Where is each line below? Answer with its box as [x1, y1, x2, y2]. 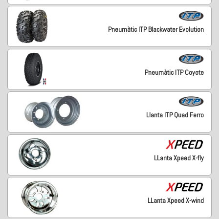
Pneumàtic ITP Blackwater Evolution [108, 25, 204, 34]
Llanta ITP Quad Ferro [146, 110, 204, 120]
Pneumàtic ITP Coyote [144, 67, 204, 77]
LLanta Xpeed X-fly [153, 153, 204, 162]
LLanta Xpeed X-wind [147, 196, 204, 205]
